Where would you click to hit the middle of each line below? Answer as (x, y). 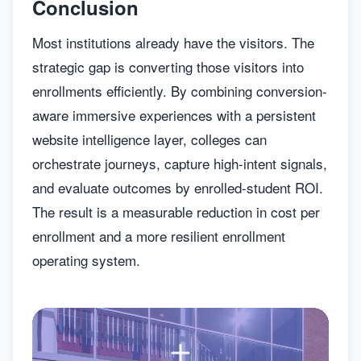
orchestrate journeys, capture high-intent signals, (180, 163)
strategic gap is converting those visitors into (168, 66)
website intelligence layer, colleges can (149, 139)
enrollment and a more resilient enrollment (159, 236)
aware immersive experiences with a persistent (174, 115)
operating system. (86, 260)
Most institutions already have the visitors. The (173, 42)
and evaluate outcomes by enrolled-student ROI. (178, 187)
